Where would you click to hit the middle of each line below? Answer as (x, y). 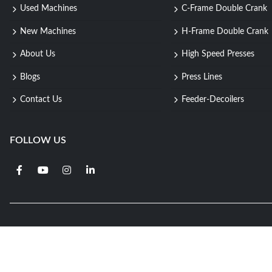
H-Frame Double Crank (225, 31)
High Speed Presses (218, 54)
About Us (38, 54)
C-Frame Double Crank (224, 9)
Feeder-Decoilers (212, 100)
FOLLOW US (38, 141)
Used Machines (49, 9)
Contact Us (41, 100)
